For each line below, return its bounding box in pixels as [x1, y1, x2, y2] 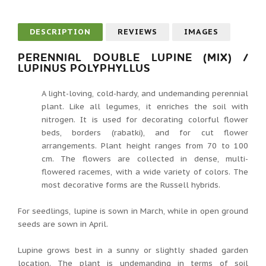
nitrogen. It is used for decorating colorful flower [42, 114, 248, 125]
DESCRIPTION [30, 26, 91, 37]
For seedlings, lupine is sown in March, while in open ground [18, 205, 248, 216]
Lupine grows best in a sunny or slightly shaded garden [18, 245, 248, 255]
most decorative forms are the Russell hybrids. [42, 179, 220, 190]
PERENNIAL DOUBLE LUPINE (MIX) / [18, 50, 248, 65]
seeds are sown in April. [18, 218, 108, 229]
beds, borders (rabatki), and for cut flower [42, 127, 248, 138]
